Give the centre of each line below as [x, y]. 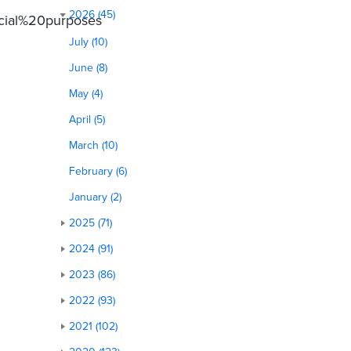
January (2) [95, 197]
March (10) [93, 146]
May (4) [85, 94]
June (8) [88, 68]
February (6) [98, 172]
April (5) [87, 120]
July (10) [88, 42]
